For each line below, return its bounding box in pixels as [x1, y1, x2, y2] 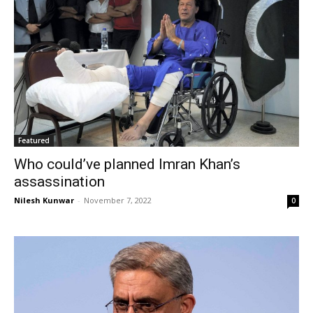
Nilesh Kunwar [14, 195, 74, 206]
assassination [14, 173, 105, 191]
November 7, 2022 [84, 195, 152, 206]
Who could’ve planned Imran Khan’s [14, 156, 240, 173]
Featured [18, 136, 50, 146]
